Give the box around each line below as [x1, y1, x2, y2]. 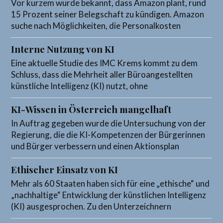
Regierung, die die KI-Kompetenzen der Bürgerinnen [11, 129, 206, 140]
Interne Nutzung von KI [11, 43, 115, 56]
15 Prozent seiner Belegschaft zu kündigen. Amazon [11, 9, 205, 20]
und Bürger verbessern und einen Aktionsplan [11, 141, 180, 152]
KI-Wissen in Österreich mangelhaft [11, 103, 172, 116]
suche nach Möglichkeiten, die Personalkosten [11, 20, 181, 31]
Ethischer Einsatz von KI [11, 163, 118, 176]
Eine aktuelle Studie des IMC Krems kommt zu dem [11, 58, 198, 69]
